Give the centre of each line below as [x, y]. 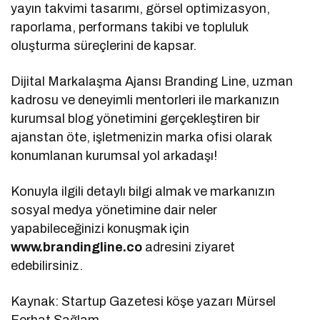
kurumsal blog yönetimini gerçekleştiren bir [136, 118]
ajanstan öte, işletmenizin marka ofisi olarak [141, 137]
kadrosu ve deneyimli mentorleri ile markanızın [145, 100]
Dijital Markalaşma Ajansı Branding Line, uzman [152, 81]
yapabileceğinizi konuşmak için [100, 228]
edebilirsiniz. [47, 265]
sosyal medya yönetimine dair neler [114, 210]
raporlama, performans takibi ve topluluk [130, 27]
